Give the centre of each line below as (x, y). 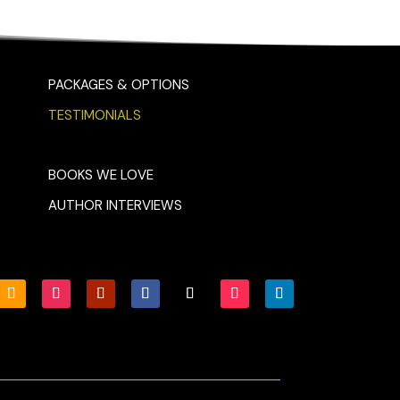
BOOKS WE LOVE (101, 175)
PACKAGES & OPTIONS (119, 84)
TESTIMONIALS (95, 115)
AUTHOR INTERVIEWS (116, 205)
